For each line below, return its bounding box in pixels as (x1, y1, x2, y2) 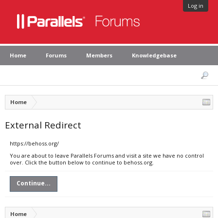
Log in (188, 2, 203, 9)
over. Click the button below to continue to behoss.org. (10, 159, 154, 166)
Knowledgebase (132, 52, 177, 59)
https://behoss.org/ (10, 140, 59, 147)
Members (86, 52, 112, 59)
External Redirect (5, 119, 81, 131)
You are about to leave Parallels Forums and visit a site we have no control (10, 152, 204, 159)
